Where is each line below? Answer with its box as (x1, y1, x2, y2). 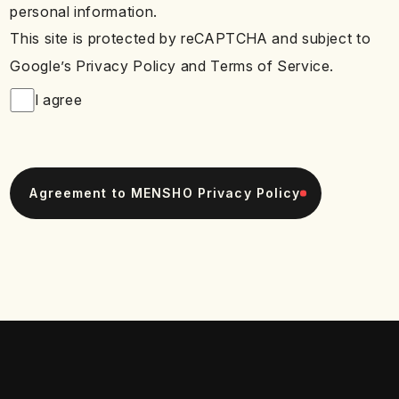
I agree (34, 92, 83, 110)
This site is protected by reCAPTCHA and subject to (10, 30, 371, 48)
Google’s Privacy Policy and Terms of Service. (10, 57, 335, 75)
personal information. (10, 3, 158, 20)
